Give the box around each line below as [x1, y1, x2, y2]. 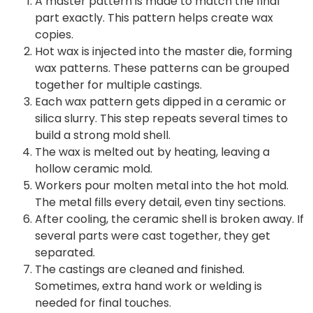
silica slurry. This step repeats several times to [35, 110, 288, 126]
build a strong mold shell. [35, 126, 170, 143]
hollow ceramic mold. [35, 160, 152, 177]
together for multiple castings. [35, 76, 202, 93]
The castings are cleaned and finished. [35, 261, 245, 277]
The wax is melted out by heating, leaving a [35, 143, 270, 160]
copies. [35, 26, 73, 43]
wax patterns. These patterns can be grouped [35, 59, 289, 76]
